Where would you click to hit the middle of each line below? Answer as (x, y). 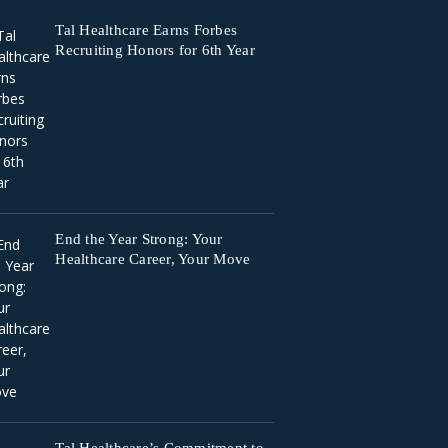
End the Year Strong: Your (139, 239)
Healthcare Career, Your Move (153, 259)
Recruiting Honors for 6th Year (155, 50)
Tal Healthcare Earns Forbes (146, 30)
